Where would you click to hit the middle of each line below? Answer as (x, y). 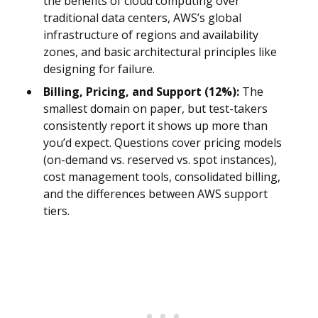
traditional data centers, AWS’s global (142, 18)
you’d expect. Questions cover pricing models (163, 143)
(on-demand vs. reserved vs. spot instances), (160, 160)
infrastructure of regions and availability (151, 35)
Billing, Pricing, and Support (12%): (141, 92)
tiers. (56, 211)
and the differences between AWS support (155, 194)
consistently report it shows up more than (155, 126)
